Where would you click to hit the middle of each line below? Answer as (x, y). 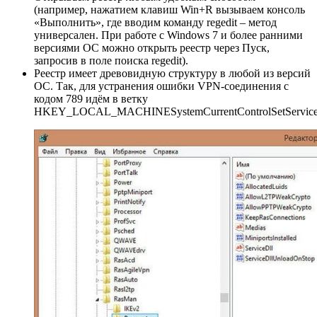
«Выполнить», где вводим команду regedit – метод (155, 22)
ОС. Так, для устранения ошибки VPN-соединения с (161, 86)
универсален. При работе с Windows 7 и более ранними (168, 35)
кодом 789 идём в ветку (91, 98)
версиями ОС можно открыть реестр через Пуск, (152, 47)
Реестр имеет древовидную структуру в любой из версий (172, 73)
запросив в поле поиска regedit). (111, 60)
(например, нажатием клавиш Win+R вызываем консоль (169, 9)
